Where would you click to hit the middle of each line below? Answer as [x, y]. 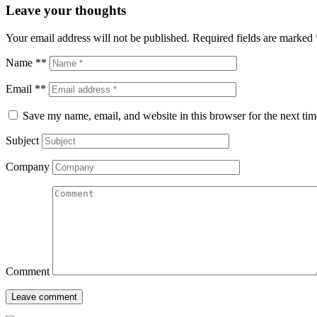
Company [28, 166]
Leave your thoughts [66, 10]
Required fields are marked [254, 38]
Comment [28, 271]
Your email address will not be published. [98, 38]
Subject [22, 140]
